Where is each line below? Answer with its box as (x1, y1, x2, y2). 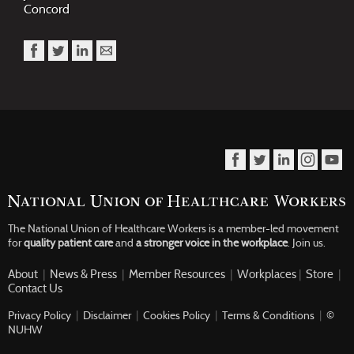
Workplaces (237, 266, 296, 281)
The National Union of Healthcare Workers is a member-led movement (8, 221, 339, 236)
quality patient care (24, 235, 113, 250)
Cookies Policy (143, 307, 210, 322)
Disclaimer (83, 307, 131, 322)
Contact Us (8, 281, 62, 296)
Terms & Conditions (222, 307, 314, 322)
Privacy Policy (8, 307, 71, 322)
